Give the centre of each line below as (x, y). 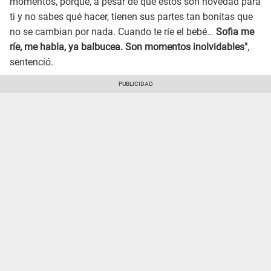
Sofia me (235, 31)
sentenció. (31, 62)
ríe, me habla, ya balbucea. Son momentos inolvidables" (129, 47)
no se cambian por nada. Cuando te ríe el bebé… (113, 31)
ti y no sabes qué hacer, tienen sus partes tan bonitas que (131, 16)
